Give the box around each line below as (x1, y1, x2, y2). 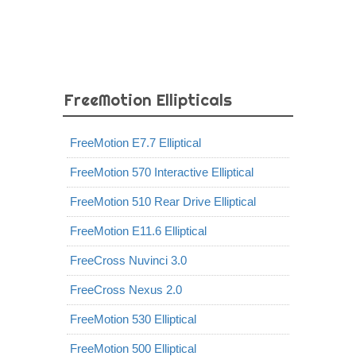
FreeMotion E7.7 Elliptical (70, 136, 201, 149)
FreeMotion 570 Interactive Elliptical (70, 165, 253, 179)
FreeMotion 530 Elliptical (70, 312, 196, 326)
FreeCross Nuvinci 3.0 (70, 253, 187, 267)
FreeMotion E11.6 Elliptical (70, 224, 207, 238)
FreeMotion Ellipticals (64, 90, 232, 110)
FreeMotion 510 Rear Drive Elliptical (70, 195, 256, 208)
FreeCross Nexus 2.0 (70, 283, 182, 296)
